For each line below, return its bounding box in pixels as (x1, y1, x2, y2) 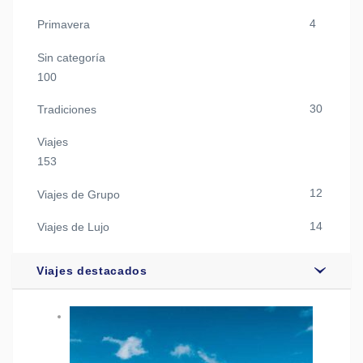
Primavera (37, 18, 90, 32)
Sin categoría (37, 50, 105, 64)
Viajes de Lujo (37, 220, 109, 233)
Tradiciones (37, 102, 96, 116)
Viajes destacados (36, 263, 147, 277)
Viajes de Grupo (37, 187, 120, 201)
